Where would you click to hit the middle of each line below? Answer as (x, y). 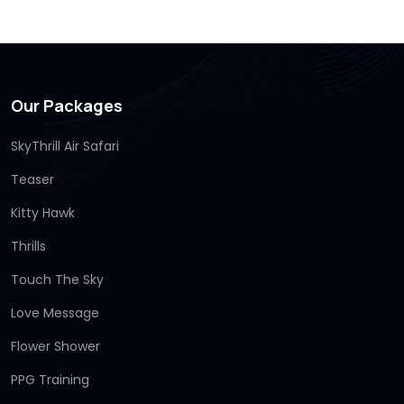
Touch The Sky (57, 279)
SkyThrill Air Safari (65, 146)
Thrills (28, 246)
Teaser (32, 179)
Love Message (55, 312)
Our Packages (67, 105)
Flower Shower (55, 346)
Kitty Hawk (43, 212)
